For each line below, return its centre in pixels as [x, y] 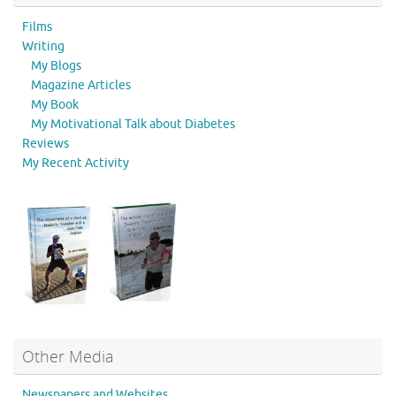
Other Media [68, 356]
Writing [43, 46]
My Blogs [56, 65]
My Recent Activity [76, 163]
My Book [55, 104]
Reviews [46, 143]
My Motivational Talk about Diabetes [133, 124]
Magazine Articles [81, 85]
